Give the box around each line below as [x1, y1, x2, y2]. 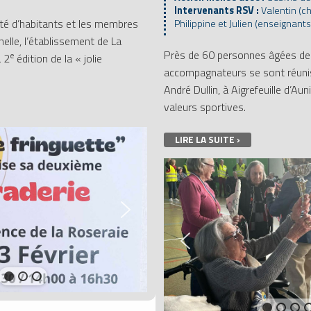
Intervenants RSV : [174, 3, 261, 19]
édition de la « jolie [14, 50, 103, 67]
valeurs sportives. [163, 99, 246, 116]
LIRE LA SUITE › [174, 133, 240, 147]
